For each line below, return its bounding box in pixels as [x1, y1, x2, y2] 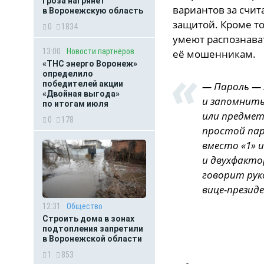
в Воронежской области [42, 234, 142, 243]
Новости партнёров [67, 47, 134, 56]
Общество [67, 202, 103, 211]
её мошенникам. [173, 47, 256, 61]
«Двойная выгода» [42, 89, 120, 98]
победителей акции [42, 79, 123, 88]
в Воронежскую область [42, 6, 143, 15]
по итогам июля [42, 99, 110, 108]
